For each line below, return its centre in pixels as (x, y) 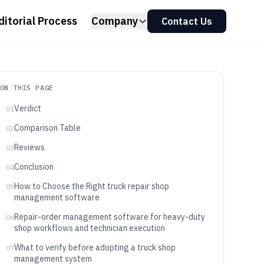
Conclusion (34, 167)
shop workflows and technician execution (89, 228)
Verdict (27, 108)
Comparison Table (47, 128)
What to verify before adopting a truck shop (95, 247)
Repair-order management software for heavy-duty (109, 217)
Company (115, 21)
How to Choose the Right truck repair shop (91, 186)
